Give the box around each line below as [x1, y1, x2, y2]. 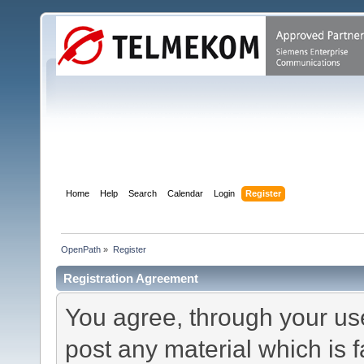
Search [128, 188, 158, 198]
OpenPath [61, 244, 102, 254]
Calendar [167, 188, 204, 198]
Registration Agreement [63, 271, 198, 285]
